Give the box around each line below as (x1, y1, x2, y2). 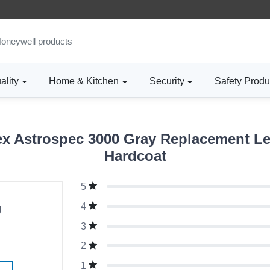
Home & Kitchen (49, 76, 119, 87)
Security (149, 76, 184, 87)
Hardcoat (104, 148, 166, 165)
